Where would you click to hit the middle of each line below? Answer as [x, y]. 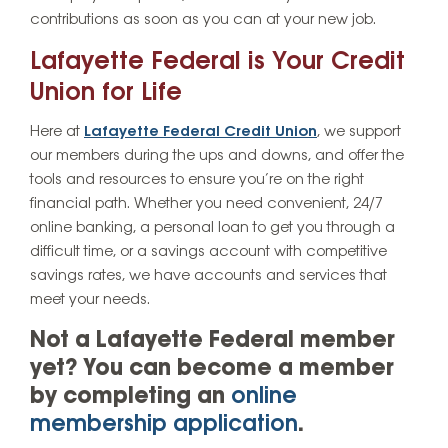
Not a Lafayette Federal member [212, 340]
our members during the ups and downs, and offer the [217, 155]
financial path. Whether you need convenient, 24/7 [206, 203]
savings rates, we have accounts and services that [208, 275]
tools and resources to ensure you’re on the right [197, 179]
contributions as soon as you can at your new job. [203, 20]
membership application [164, 424]
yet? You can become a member [212, 368]
